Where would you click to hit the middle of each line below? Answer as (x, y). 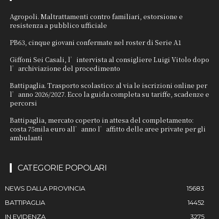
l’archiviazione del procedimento (65, 68)
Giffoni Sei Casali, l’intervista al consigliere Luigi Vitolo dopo (109, 60)
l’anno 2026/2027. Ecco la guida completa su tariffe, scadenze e (109, 94)
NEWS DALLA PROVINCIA (45, 188)
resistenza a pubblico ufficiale (58, 25)
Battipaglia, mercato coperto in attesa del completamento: (102, 120)
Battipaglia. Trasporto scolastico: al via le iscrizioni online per (109, 86)
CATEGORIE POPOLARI (62, 168)
